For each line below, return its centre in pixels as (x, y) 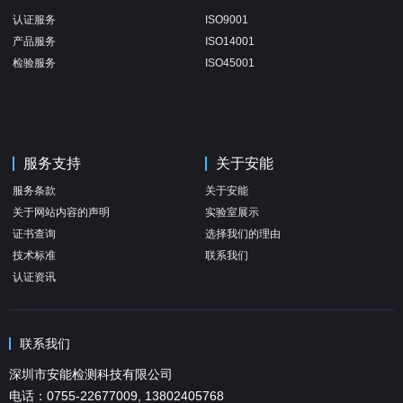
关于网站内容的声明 (62, 212)
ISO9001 (227, 19)
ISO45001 (230, 63)
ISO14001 (230, 41)
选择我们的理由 (243, 233)
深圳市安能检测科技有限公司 (91, 374)
